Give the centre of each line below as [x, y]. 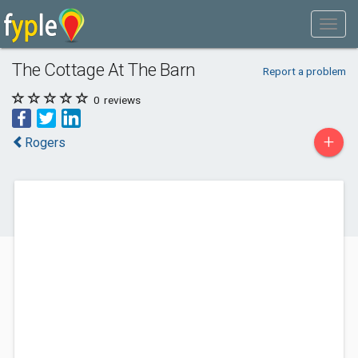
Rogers [45, 143]
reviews [121, 100]
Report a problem [304, 71]
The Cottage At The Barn [104, 70]
